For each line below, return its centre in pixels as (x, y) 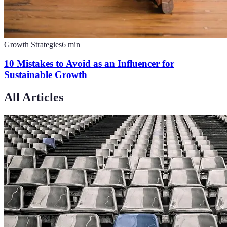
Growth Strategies (33, 44)
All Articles (34, 98)
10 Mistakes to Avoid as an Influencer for (89, 64)
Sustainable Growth (46, 75)
